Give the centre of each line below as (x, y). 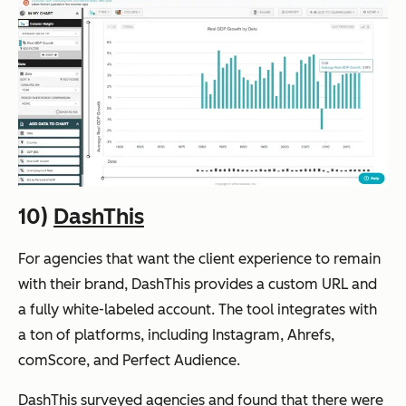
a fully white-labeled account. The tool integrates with (198, 310)
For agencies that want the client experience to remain (199, 259)
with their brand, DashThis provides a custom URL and (198, 285)
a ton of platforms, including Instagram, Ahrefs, (176, 335)
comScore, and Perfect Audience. (129, 361)
